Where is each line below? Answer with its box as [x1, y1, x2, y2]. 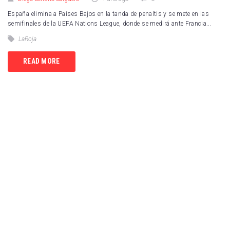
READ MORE [23, 57, 60, 66]
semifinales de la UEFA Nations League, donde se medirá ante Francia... [8, 20, 212, 27]
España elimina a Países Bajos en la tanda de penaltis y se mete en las [8, 10, 209, 17]
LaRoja [18, 35, 36, 43]
